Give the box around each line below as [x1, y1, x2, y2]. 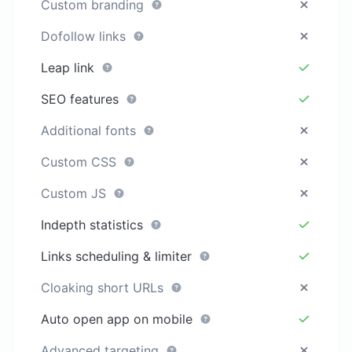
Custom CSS [41, 153, 121, 170]
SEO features [41, 90, 123, 107]
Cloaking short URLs [41, 279, 168, 295]
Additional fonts [41, 122, 141, 138]
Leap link [41, 59, 99, 75]
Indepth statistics [41, 216, 148, 233]
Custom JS [41, 185, 111, 201]
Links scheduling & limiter [41, 247, 196, 264]
